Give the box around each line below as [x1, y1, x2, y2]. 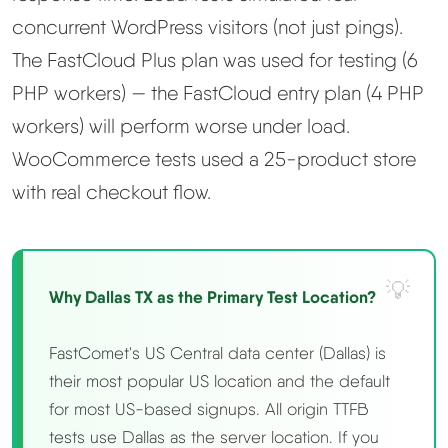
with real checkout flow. [12, 180, 211, 205]
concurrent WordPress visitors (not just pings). [12, 15, 403, 40]
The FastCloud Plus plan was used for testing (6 [12, 48, 418, 73]
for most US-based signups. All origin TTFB [49, 399, 369, 420]
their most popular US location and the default [49, 371, 390, 392]
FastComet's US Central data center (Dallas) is [49, 343, 386, 364]
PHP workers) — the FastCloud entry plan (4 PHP [12, 81, 424, 106]
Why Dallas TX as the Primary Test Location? [49, 287, 376, 308]
